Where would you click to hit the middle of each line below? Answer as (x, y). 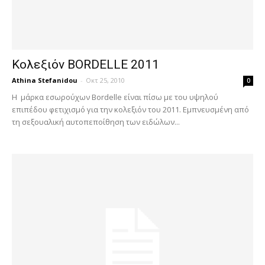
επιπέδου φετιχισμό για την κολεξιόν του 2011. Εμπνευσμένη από (130, 109)
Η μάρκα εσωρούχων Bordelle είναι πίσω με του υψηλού (115, 97)
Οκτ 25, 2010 (105, 80)
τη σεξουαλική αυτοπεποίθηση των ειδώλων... (96, 122)
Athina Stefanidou (45, 80)
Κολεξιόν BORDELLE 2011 (85, 64)
